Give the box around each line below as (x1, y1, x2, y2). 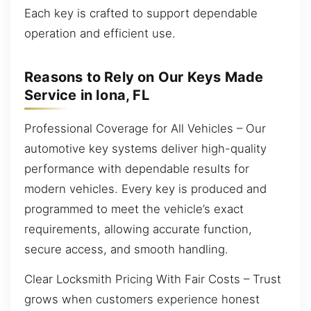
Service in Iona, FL (24, 87, 149, 103)
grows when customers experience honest (24, 292, 260, 307)
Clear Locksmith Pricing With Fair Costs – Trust (24, 272, 281, 287)
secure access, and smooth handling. (24, 242, 228, 256)
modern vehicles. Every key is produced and (24, 181, 267, 196)
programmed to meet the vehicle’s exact (24, 201, 244, 216)
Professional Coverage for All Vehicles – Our (24, 121, 266, 135)
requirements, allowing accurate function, (24, 221, 252, 236)
